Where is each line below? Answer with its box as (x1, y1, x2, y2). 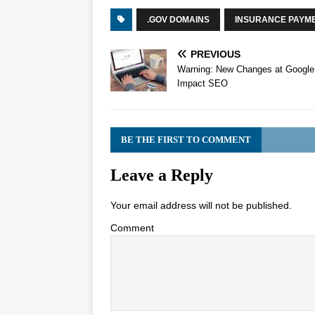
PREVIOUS (191, 48, 240, 60)
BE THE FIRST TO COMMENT (121, 134, 251, 145)
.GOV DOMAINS (147, 14, 210, 25)
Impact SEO (177, 77, 228, 89)
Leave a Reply (110, 165, 213, 184)
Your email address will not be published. (110, 199, 292, 211)
